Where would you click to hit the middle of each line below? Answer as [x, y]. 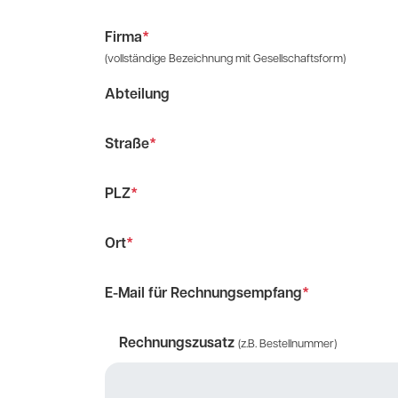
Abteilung [137, 95]
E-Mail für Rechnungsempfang [203, 294]
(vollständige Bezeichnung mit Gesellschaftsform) [225, 59]
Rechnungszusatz [177, 344]
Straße [127, 145]
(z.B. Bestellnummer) [287, 344]
